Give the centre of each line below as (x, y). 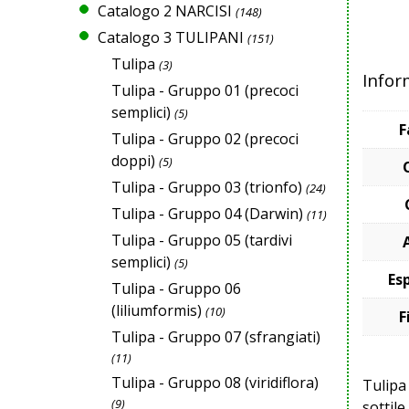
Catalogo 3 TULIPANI (171, 37)
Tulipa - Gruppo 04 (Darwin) (207, 213)
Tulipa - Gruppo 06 (176, 288)
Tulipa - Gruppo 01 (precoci (205, 90)
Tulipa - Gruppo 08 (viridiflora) (215, 382)
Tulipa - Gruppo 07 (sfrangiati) (216, 336)
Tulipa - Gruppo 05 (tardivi (202, 240)
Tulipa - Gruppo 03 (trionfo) (207, 187)
